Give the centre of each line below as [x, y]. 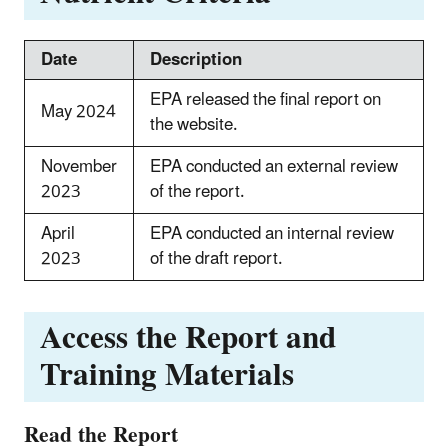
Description [196, 59]
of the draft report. [216, 258]
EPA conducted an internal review [272, 233]
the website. [194, 124]
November [79, 166]
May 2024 [78, 111]
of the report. [197, 191]
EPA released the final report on [265, 99]
